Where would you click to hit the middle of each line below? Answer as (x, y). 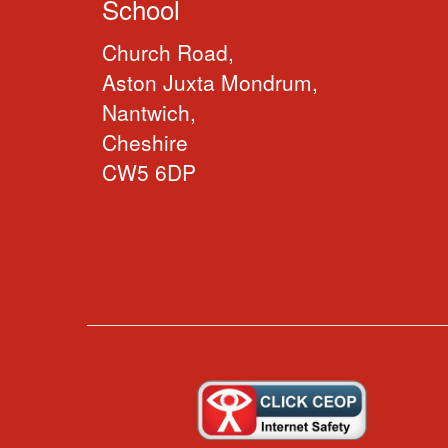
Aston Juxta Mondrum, (210, 82)
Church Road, (168, 52)
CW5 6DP (149, 172)
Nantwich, (149, 112)
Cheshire (145, 142)
